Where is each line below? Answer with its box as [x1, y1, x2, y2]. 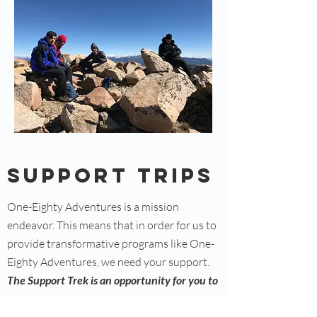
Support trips [7, 163, 214, 188]
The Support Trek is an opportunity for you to [7, 273, 218, 287]
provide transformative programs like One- [7, 236, 214, 250]
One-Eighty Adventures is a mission [7, 200, 179, 214]
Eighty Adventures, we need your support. [7, 255, 209, 269]
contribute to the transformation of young [7, 292, 206, 305]
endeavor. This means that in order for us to [7, 218, 217, 232]
